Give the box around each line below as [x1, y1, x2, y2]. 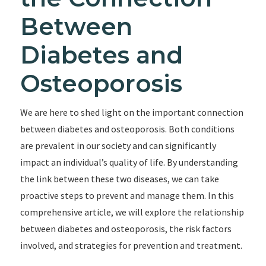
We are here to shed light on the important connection [20, 106, 243, 118]
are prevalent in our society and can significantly [20, 140, 216, 151]
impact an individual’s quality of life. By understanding [20, 156, 238, 168]
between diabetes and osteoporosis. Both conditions [20, 123, 235, 135]
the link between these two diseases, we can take [20, 173, 219, 185]
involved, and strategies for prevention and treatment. [20, 239, 242, 251]
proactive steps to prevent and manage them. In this [20, 189, 234, 201]
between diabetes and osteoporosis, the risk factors [20, 223, 232, 235]
